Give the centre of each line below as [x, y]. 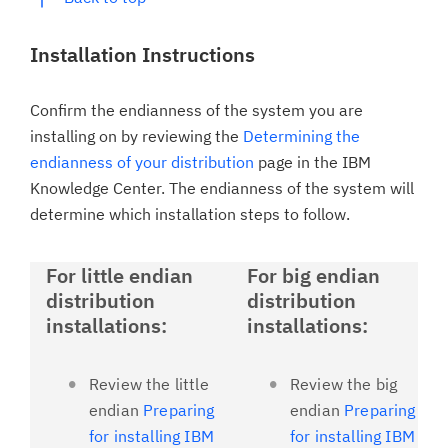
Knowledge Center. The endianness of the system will [222, 188]
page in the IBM [312, 162]
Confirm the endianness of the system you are [196, 110]
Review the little [149, 384]
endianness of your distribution [142, 162]
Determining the [301, 136]
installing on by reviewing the [136, 136]
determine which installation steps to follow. [190, 214]
